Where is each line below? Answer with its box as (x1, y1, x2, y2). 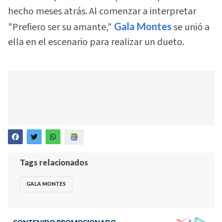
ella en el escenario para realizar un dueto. (8, 35, 184, 50)
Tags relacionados (20, 157, 88, 167)
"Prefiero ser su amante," (8, 20, 114, 35)
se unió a (171, 20, 210, 35)
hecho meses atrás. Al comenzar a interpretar (8, 4, 196, 19)
